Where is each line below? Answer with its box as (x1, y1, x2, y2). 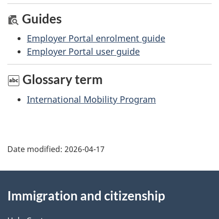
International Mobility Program (27, 93, 156, 105)
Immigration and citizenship (7, 188, 165, 204)
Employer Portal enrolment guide (27, 32, 165, 44)
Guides (20, 10, 62, 26)
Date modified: (7, 144, 65, 155)
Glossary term (20, 71, 103, 87)
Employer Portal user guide (27, 45, 140, 58)
